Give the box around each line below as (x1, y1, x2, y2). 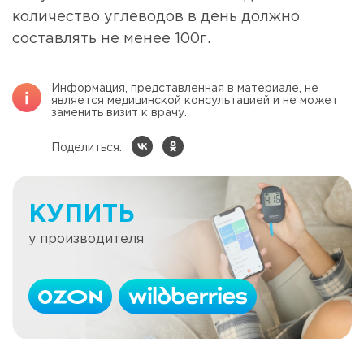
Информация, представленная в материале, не (51, 84, 318, 94)
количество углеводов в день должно (12, 11, 300, 24)
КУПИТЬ (28, 203, 135, 226)
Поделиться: (51, 142, 122, 153)
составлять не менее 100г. (12, 32, 210, 46)
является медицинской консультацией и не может (51, 96, 338, 106)
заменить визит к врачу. (51, 108, 187, 119)
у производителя (28, 232, 144, 245)
